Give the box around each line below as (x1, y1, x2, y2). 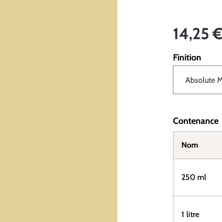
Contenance (173, 115, 219, 126)
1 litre (181, 210, 199, 219)
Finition (173, 52, 201, 63)
